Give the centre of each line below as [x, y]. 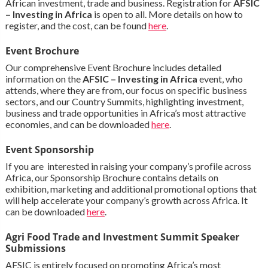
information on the [44, 79]
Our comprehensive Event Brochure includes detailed [113, 68]
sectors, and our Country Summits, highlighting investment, [124, 102]
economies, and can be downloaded [78, 124]
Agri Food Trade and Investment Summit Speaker [122, 237]
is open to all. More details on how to [167, 14]
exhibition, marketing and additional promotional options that [131, 189]
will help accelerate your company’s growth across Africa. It [126, 200]
